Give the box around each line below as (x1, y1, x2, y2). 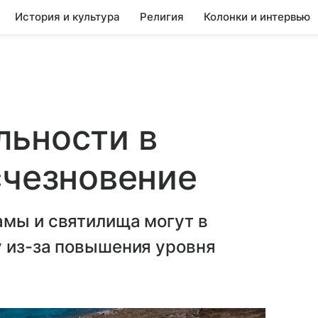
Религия (140, 10, 184, 23)
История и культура (15, 10, 120, 23)
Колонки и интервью (204, 10, 310, 23)
